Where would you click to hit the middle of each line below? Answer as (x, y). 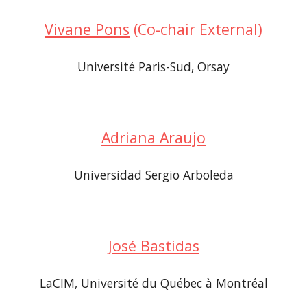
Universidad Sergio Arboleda (153, 175)
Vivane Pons (87, 29)
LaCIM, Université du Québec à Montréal (153, 283)
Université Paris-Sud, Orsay (153, 66)
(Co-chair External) (196, 29)
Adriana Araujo (153, 137)
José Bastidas (153, 246)
